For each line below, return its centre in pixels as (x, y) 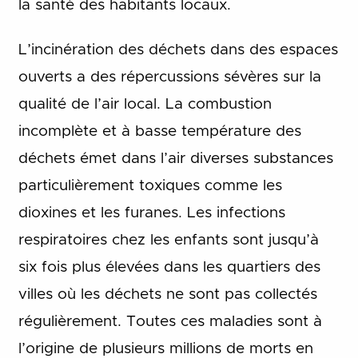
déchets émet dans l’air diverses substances (175, 159)
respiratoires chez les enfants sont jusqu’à (168, 241)
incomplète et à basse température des (159, 132)
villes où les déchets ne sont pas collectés (167, 295)
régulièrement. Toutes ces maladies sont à (170, 322)
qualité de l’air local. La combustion (145, 105)
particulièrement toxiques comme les (150, 186)
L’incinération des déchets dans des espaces (178, 50)
